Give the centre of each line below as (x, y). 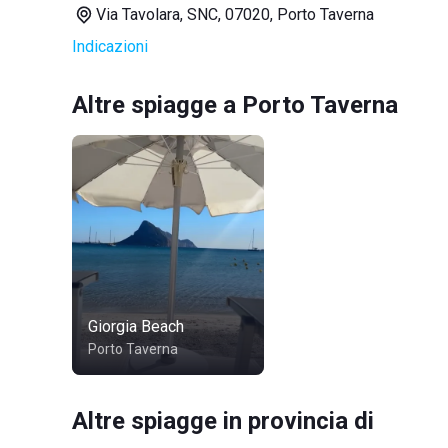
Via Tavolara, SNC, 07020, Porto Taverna (235, 14)
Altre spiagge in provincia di (223, 421)
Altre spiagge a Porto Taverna (235, 105)
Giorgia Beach (136, 326)
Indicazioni (110, 46)
